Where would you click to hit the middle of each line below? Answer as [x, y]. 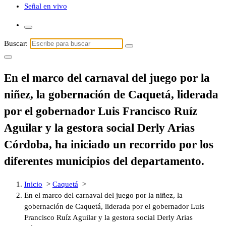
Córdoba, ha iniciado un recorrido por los [109, 144]
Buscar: [16, 43]
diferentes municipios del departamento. [104, 161]
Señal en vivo [46, 6]
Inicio [33, 184]
